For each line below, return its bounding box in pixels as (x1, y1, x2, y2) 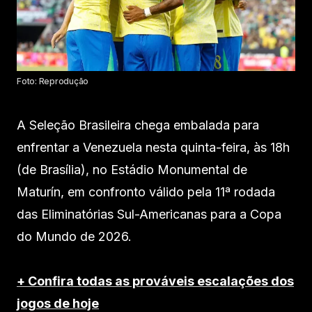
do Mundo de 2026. (17, 229, 132, 244)
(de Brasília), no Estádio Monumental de (17, 162, 247, 177)
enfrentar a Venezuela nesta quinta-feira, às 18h (17, 140, 290, 155)
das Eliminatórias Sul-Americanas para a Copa (17, 207, 281, 221)
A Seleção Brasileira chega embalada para (17, 118, 259, 132)
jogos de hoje (17, 296, 99, 311)
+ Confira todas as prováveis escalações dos (17, 274, 294, 288)
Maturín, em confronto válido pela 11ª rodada (17, 185, 275, 199)
